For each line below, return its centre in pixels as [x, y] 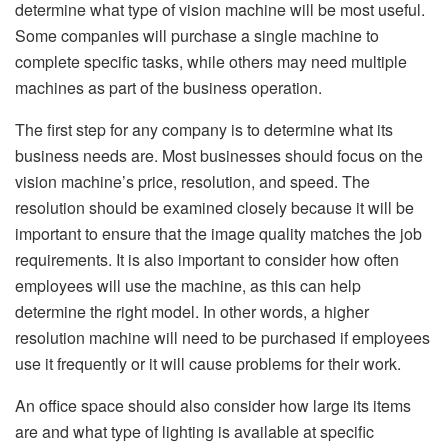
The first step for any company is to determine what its [204, 129]
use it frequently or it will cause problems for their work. [208, 363]
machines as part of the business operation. [168, 87]
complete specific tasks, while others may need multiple [211, 61]
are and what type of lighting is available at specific [194, 431]
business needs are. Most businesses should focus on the [219, 155]
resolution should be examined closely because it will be [214, 207]
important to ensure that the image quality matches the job [218, 233]
